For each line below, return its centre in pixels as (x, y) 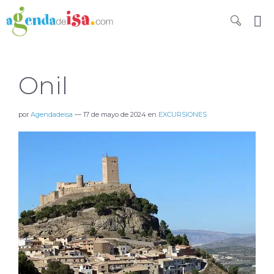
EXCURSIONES (183, 115)
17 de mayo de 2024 (115, 115)
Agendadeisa (52, 115)
